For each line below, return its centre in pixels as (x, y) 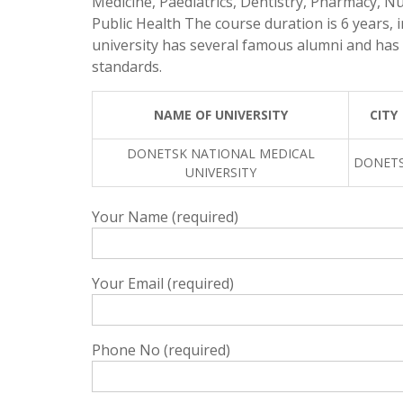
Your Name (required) (165, 217)
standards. (127, 67)
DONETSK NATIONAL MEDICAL (220, 153)
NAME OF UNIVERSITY (220, 115)
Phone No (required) (161, 350)
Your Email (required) (163, 283)
